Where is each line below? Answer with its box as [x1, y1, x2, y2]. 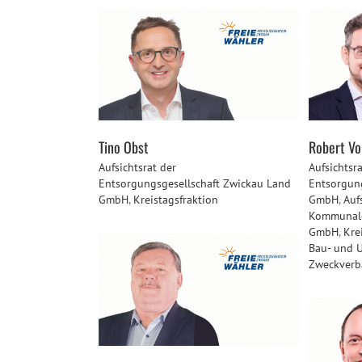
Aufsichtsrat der [99, 160, 176, 175]
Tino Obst [99, 137, 149, 158]
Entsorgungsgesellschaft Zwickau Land [99, 176, 291, 192]
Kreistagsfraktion [133, 192, 218, 208]
